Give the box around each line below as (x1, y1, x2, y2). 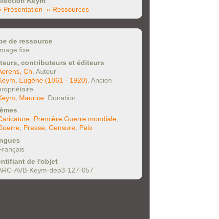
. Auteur (32, 67, 56, 75)
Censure (49, 124, 75, 132)
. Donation (44, 93, 76, 102)
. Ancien (88, 76, 112, 84)
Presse (23, 124, 45, 132)
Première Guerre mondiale (34, 115, 116, 123)
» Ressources (46, 5, 89, 14)
